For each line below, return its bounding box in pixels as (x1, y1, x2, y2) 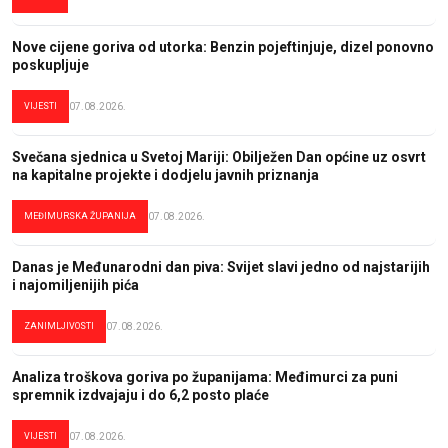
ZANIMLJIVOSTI (24, 320, 94, 331)
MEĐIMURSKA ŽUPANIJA (24, 210, 136, 221)
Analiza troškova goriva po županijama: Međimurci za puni (12, 368, 398, 385)
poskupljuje (12, 56, 89, 73)
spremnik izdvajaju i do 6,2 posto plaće (12, 386, 269, 403)
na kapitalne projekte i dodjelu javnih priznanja (12, 166, 319, 183)
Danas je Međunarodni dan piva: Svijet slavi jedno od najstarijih (12, 258, 430, 275)
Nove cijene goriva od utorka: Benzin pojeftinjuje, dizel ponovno (12, 38, 434, 55)
